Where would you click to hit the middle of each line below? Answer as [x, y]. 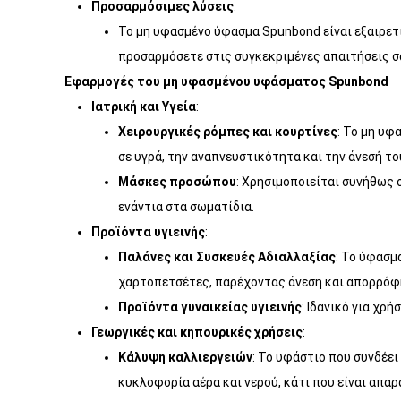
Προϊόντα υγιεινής [148, 232]
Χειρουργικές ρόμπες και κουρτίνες [228, 132]
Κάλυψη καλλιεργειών [185, 357]
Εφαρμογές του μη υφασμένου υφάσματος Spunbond [226, 81]
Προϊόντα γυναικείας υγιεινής [210, 307]
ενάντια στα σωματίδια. [186, 207]
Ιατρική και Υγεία [144, 107]
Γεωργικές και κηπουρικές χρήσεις [197, 332]
